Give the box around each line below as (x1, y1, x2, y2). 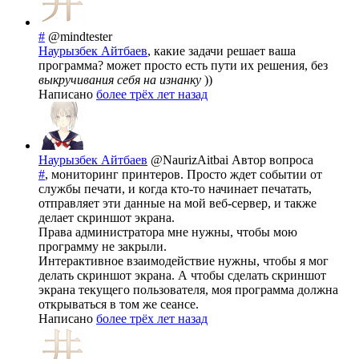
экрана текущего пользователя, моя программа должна (38, 283, 338, 297)
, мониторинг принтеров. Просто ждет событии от (45, 167, 322, 182)
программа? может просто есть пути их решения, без (38, 58, 328, 73)
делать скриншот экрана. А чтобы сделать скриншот (38, 268, 326, 283)
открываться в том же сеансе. (38, 297, 199, 312)
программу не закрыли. (38, 240, 167, 254)
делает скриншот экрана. (38, 211, 175, 225)
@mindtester (48, 30, 112, 44)
